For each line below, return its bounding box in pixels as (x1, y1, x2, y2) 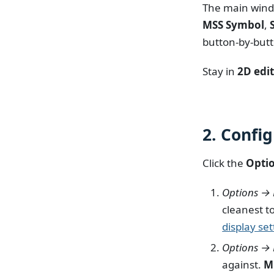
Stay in (202, 64, 238, 78)
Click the (202, 156, 246, 171)
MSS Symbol (202, 18, 265, 32)
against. (222, 257, 264, 272)
